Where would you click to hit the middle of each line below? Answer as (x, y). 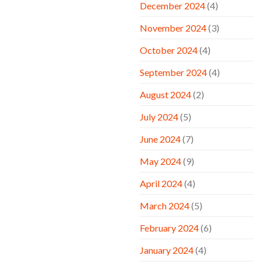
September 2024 (173, 72)
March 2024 (165, 205)
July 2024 (159, 116)
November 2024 (173, 27)
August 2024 (166, 94)
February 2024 (169, 227)
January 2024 (167, 250)
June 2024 (160, 139)
